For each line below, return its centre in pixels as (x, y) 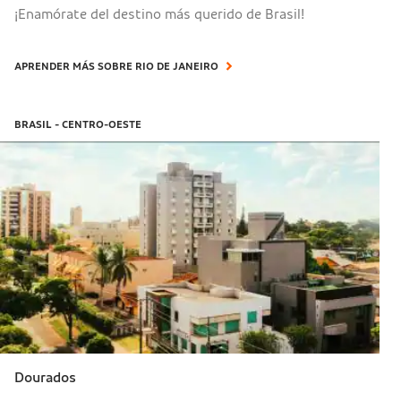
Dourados (45, 377)
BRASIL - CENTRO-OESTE (78, 125)
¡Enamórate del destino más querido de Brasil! (161, 15)
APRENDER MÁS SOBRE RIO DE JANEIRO (116, 67)
